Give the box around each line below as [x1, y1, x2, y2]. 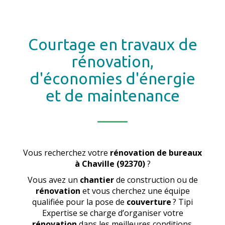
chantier [79, 174, 114, 185]
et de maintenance [45, 86, 180, 104]
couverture [127, 196, 171, 207]
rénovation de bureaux [110, 147, 202, 158]
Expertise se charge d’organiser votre [42, 207, 183, 218]
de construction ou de [114, 174, 198, 185]
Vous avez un [27, 174, 80, 185]
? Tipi [171, 196, 193, 207]
